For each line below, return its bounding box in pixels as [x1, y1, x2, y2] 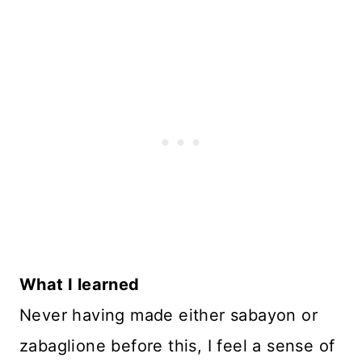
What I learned [19, 275, 140, 295]
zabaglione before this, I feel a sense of [19, 336, 335, 356]
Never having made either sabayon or [19, 305, 318, 326]
